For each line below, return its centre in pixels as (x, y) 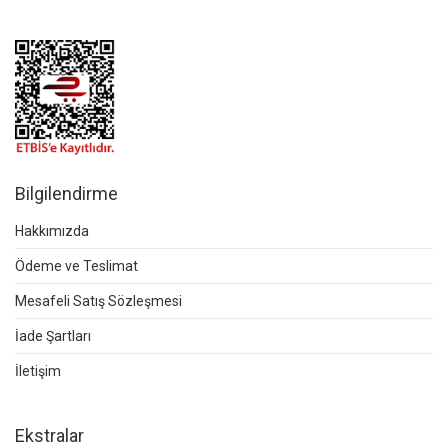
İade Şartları (53, 336)
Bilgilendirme (66, 194)
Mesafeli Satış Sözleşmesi (98, 301)
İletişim (38, 371)
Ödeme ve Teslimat (76, 266)
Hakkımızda (52, 231)
